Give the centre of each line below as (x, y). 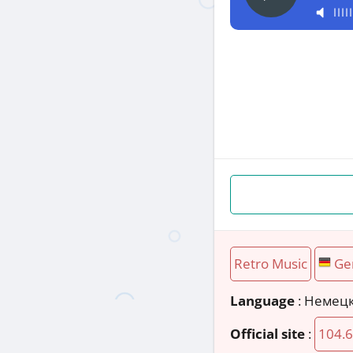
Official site (268, 333)
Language (262, 300)
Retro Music (271, 263)
